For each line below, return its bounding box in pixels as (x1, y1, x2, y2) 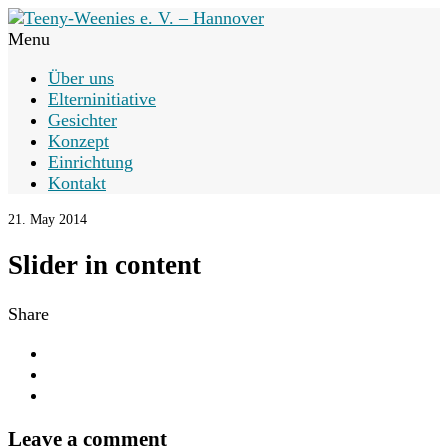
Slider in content (8, 250, 201, 281)
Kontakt (48, 173, 106, 193)
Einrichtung (48, 152, 133, 172)
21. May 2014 (8, 212, 87, 227)
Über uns (48, 68, 114, 88)
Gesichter (48, 110, 117, 130)
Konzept (48, 131, 109, 151)
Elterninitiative (48, 89, 156, 109)
